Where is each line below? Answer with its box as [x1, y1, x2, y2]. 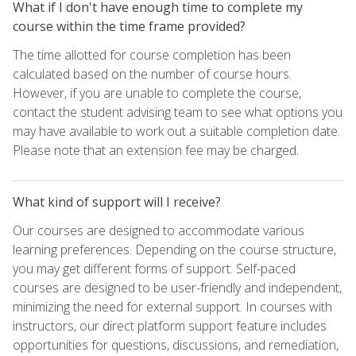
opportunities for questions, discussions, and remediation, [13, 335, 339, 354]
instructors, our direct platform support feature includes [13, 316, 327, 335]
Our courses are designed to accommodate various [13, 221, 304, 239]
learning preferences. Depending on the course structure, [13, 240, 336, 258]
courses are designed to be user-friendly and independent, [13, 278, 342, 296]
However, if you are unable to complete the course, [13, 83, 301, 102]
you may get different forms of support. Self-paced [13, 259, 296, 277]
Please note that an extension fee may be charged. [13, 141, 299, 159]
